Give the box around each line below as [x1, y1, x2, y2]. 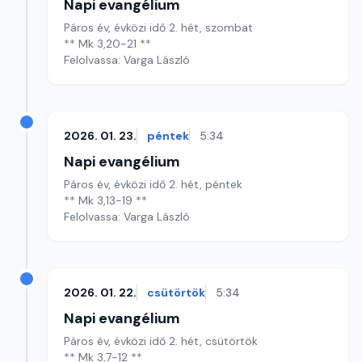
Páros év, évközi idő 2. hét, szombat [64, 20, 253, 35]
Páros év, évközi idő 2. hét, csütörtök [64, 334, 258, 348]
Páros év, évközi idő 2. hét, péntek [64, 177, 242, 192]
